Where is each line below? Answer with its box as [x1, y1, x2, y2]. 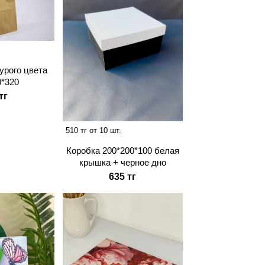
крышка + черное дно [79, 157, 166, 168]
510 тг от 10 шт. [65, 126, 121, 135]
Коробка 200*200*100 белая [66, 146, 179, 156]
